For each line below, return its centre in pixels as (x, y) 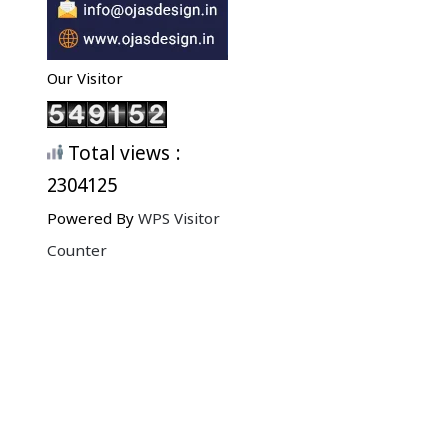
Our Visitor (85, 81)
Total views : (122, 156)
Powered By (92, 220)
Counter (77, 252)
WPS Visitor (179, 220)
